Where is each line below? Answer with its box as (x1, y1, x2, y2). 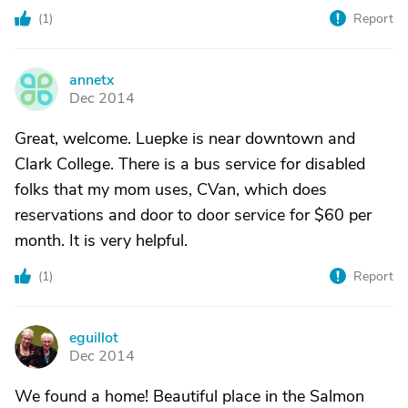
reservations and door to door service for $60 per (15, 204, 372, 226)
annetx (69, 70, 114, 90)
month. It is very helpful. (15, 229, 188, 251)
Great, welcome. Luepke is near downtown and (15, 127, 355, 149)
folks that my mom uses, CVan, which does (15, 178, 327, 200)
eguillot (69, 328, 118, 348)
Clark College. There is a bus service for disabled (15, 153, 365, 175)
